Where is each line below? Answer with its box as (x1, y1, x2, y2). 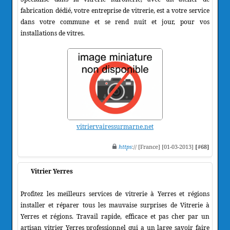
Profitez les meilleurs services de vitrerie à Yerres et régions (21, 189, 209, 198)
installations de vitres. (21, 28, 85, 37)
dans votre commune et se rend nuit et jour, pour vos (21, 17, 209, 26)
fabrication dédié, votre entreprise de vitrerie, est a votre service (21, 6, 209, 15)
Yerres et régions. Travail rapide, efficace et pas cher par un (21, 212, 209, 221)
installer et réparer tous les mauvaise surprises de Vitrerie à (21, 200, 209, 209)
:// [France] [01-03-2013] (132, 142, 195, 150)
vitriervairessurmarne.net (76, 122, 154, 131)
